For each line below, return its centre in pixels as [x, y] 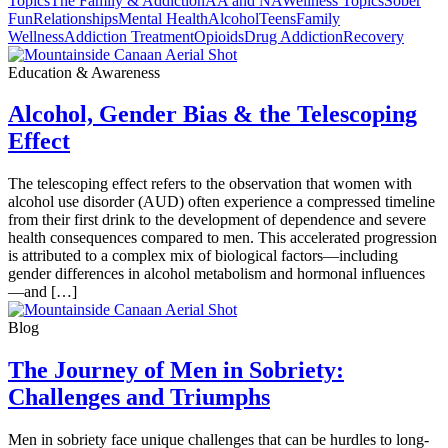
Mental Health [163, 18]
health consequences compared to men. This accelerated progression [222, 238]
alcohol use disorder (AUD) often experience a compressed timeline [221, 202]
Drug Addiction [293, 36]
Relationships [75, 18]
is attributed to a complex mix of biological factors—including [203, 256]
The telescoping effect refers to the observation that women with [210, 184]
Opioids [219, 36]
